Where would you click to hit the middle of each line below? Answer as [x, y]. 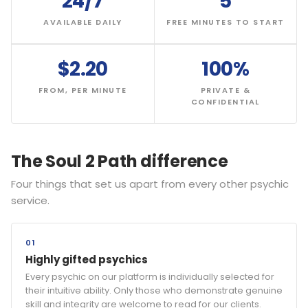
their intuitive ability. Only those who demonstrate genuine [154, 290]
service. [30, 200]
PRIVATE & [225, 90]
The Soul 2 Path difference [120, 161]
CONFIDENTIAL [225, 101]
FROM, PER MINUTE [82, 90]
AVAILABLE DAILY [83, 22]
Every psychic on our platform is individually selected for [150, 276]
